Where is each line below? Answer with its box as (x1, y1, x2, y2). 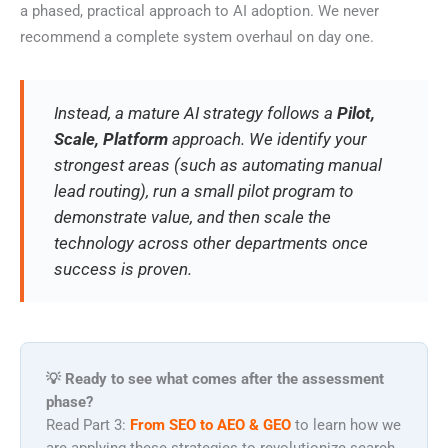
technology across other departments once (54, 232, 368, 253)
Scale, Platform (54, 128, 168, 149)
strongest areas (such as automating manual (54, 154, 382, 175)
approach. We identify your (168, 128, 367, 149)
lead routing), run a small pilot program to (54, 180, 353, 201)
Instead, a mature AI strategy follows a (54, 102, 337, 123)
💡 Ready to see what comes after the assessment (46, 369, 384, 388)
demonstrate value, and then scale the (54, 206, 331, 227)
